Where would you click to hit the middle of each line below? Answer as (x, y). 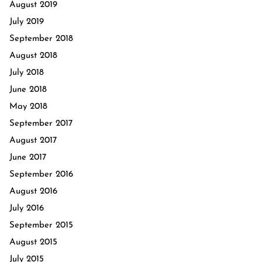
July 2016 (27, 208)
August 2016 (33, 192)
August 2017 (33, 141)
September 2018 (41, 39)
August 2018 (33, 56)
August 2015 (33, 242)
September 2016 (41, 175)
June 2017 (28, 158)
